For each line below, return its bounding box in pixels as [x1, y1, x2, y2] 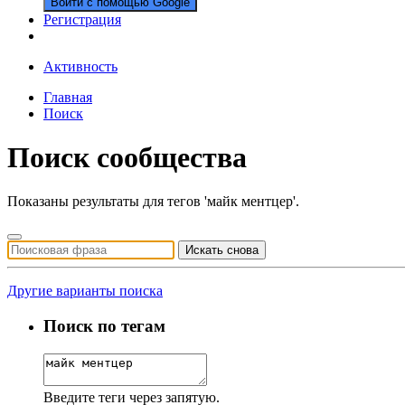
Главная [43, 89, 92, 105]
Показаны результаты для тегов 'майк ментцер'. [7, 193, 299, 210]
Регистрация [43, 11, 121, 27]
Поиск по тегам [43, 316, 165, 336]
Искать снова [185, 243, 259, 258]
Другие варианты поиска [7, 283, 163, 299]
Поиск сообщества [7, 140, 247, 174]
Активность [43, 58, 118, 74]
